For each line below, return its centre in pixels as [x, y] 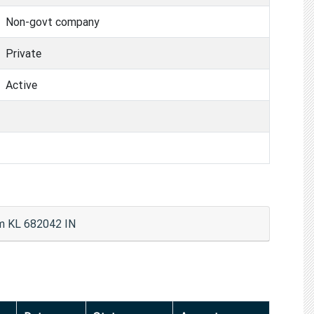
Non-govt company [53, 21]
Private [23, 53]
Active [21, 84]
